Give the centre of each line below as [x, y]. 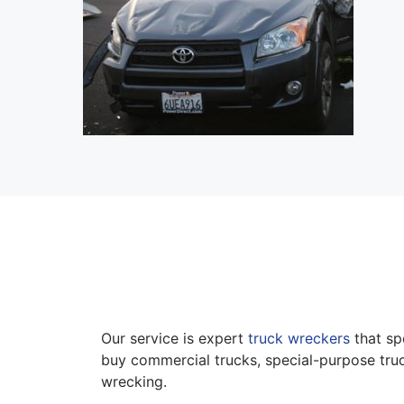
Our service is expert [174, 338]
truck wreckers [299, 338]
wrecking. [134, 381]
